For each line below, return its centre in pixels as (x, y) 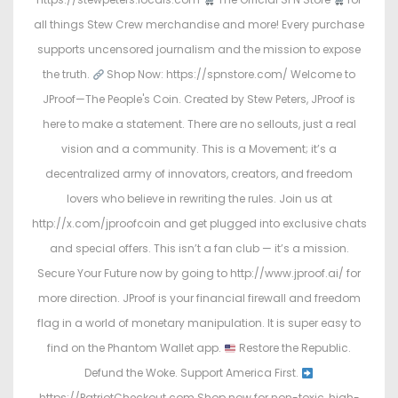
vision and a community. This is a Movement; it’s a (199, 149)
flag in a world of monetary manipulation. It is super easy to (199, 323)
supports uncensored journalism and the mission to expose (199, 50)
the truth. (67, 75)
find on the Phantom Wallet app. (136, 348)
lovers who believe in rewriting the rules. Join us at (199, 199)
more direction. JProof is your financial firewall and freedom (199, 298)
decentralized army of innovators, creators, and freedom (199, 174)
